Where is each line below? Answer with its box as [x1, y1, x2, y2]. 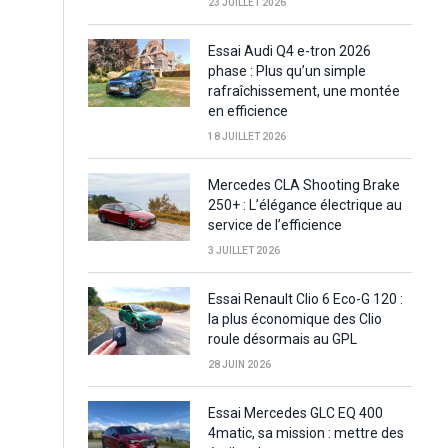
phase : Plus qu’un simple [208, 63, 366, 80]
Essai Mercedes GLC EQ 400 [208, 405, 383, 422]
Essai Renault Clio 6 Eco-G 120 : [208, 291, 403, 308]
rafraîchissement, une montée [208, 83, 400, 100]
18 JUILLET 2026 [208, 131, 286, 143]
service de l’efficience [208, 217, 342, 234]
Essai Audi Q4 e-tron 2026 [208, 43, 371, 60]
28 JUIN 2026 [208, 359, 271, 371]
